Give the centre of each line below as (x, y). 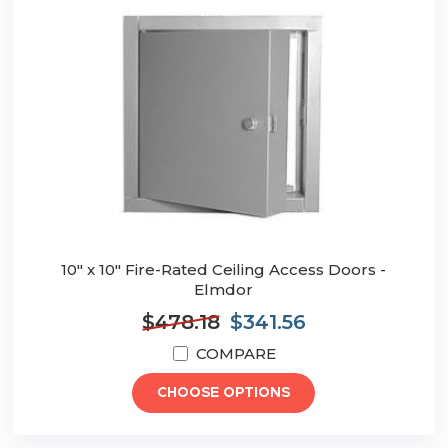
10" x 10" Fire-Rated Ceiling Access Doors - (224, 270)
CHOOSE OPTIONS (224, 393)
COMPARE (235, 354)
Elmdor (224, 290)
